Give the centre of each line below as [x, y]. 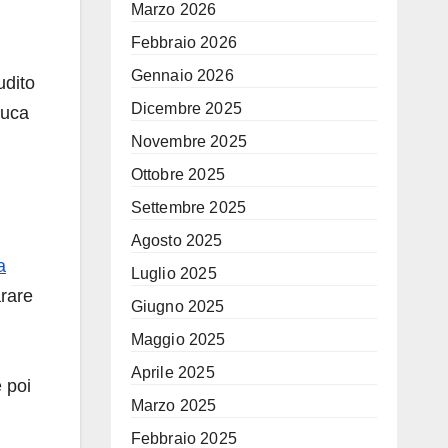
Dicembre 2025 [186, 108]
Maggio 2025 [178, 339]
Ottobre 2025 [177, 174]
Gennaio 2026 [182, 75]
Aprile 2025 [172, 372]
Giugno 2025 [177, 306]
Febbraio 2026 [184, 42]
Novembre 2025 [189, 141]
